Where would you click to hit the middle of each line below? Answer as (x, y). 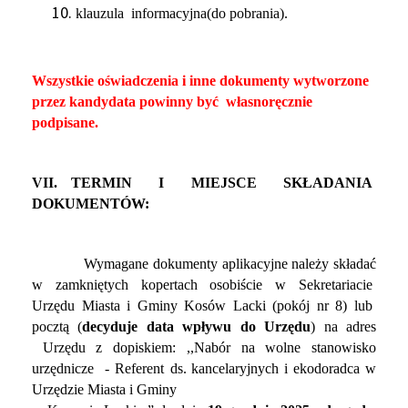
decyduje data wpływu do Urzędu (197, 326)
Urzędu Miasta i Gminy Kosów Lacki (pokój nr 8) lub (204, 306)
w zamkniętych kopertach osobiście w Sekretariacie (204, 285)
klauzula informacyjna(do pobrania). (184, 13)
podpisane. (65, 122)
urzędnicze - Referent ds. (109, 368)
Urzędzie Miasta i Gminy (104, 389)
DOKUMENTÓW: (91, 204)
